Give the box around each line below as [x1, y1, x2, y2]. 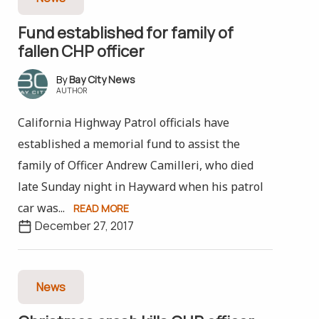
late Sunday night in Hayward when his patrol [17, 179, 263, 194]
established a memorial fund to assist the [17, 136, 240, 152]
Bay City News [68, 73, 135, 86]
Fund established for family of [17, 22, 234, 43]
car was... [17, 200, 65, 216]
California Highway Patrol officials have [17, 115, 229, 130]
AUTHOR [56, 85, 88, 95]
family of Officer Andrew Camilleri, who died [17, 157, 253, 173]
